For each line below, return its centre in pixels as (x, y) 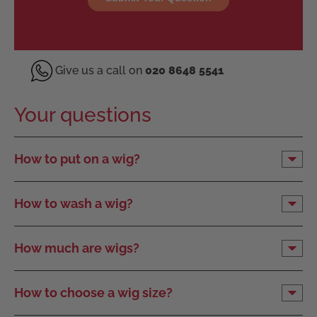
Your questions (83, 115)
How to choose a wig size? (93, 292)
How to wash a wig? (74, 203)
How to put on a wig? (77, 158)
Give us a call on (100, 70)
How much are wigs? (77, 248)
